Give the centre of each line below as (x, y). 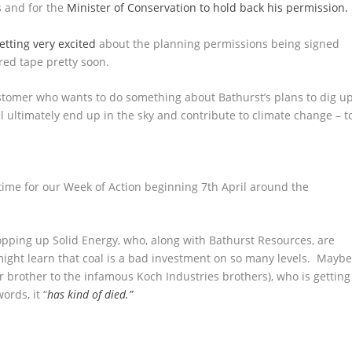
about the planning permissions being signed (218, 43)
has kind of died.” (90, 295)
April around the (264, 187)
